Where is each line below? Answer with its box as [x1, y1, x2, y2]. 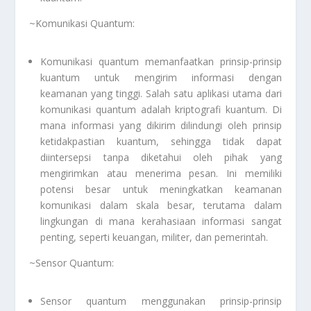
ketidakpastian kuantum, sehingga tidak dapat [40, 135, 282, 149]
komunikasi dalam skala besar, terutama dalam [40, 199, 282, 212]
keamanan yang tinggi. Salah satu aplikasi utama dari [40, 87, 282, 101]
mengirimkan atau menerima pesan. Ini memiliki [40, 167, 282, 180]
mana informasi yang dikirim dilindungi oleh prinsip [40, 119, 282, 133]
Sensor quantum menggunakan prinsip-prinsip [40, 294, 282, 308]
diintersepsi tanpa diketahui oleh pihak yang [40, 151, 282, 165]
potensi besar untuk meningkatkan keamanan [40, 183, 282, 196]
